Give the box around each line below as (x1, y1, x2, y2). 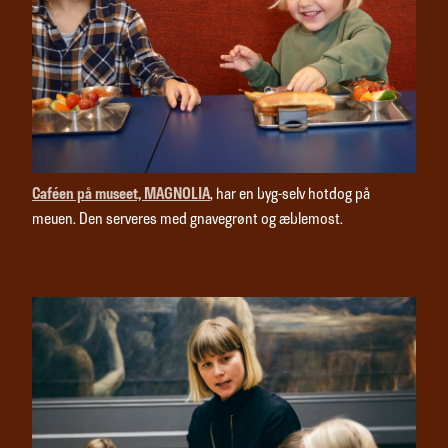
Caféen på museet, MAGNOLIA (32, 188, 210, 203)
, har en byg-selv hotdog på (210, 188, 370, 203)
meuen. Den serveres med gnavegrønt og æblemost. (32, 213, 343, 228)
